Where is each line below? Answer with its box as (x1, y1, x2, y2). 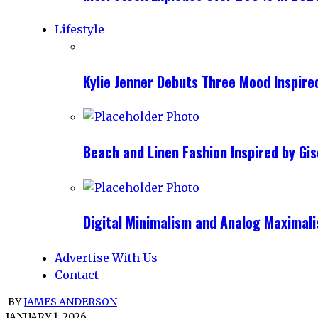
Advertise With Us (55, 250, 158, 265)
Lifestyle (55, 22, 104, 37)
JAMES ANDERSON (23, 295, 117, 308)
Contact (55, 267, 99, 282)
